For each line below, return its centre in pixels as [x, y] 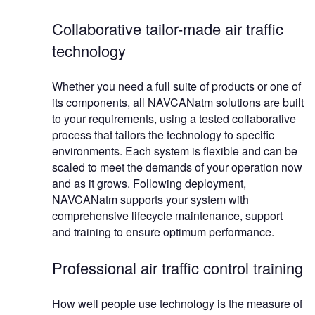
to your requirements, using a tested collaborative [174, 118]
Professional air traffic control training [178, 267]
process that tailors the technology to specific [163, 134]
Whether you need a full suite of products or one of [176, 86]
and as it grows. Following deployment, [149, 183]
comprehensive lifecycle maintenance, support [167, 215]
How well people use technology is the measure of [177, 303]
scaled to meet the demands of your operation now [177, 167]
